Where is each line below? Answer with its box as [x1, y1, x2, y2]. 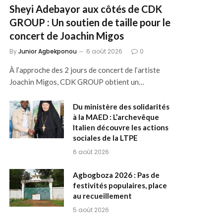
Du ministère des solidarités [73, 102, 169, 111]
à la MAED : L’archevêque [73, 112, 159, 121]
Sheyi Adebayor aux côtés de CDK [9, 2, 162, 15]
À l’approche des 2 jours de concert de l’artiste [9, 65, 160, 74]
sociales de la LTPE [73, 133, 138, 142]
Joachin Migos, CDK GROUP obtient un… [9, 77, 144, 86]
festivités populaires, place [73, 180, 167, 190]
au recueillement [73, 191, 132, 200]
